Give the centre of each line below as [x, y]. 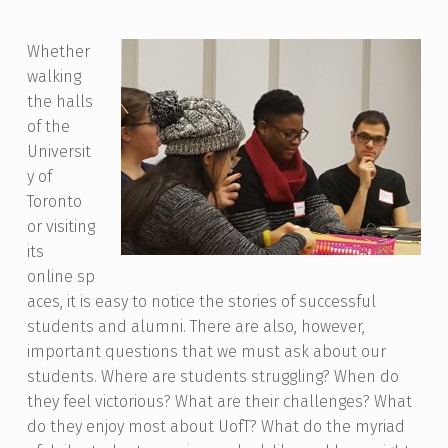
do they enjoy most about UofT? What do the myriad [215, 427]
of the [48, 127]
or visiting [60, 227]
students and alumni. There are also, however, [195, 327]
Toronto [54, 202]
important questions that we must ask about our [206, 352]
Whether [58, 52]
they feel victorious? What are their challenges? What [219, 402]
